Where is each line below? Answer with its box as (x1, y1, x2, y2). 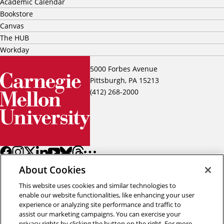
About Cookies (19, 163, 86, 176)
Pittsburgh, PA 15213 (90, 75, 163, 85)
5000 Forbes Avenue (90, 64, 159, 74)
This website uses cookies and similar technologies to (19, 181, 176, 190)
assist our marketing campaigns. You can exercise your (19, 209, 181, 218)
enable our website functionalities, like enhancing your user (19, 190, 195, 199)
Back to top (174, 211, 213, 221)
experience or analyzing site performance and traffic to (19, 200, 181, 209)
